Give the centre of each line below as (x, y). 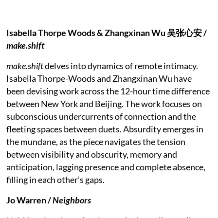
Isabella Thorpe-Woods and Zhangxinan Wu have (99, 78)
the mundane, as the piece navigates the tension (96, 141)
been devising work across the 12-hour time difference (108, 91)
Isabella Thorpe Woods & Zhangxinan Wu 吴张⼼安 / (107, 32)
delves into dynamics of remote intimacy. (122, 65)
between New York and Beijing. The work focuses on (104, 103)
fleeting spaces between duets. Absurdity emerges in (105, 129)
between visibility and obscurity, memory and (92, 154)
